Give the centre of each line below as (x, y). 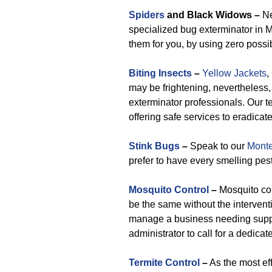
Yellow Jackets (234, 73)
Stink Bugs (154, 146)
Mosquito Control (169, 190)
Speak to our (217, 146)
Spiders (147, 15)
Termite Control (164, 263)
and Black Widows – (212, 15)
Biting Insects (160, 73)
